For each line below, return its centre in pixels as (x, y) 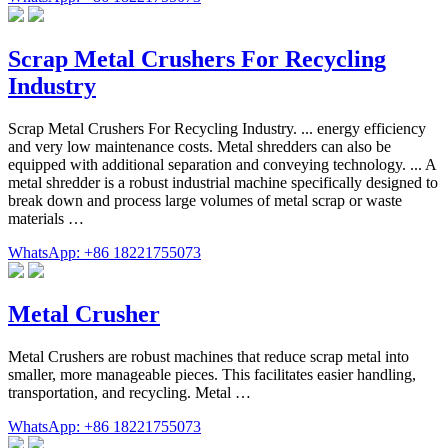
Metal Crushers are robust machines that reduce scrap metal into (208, 357)
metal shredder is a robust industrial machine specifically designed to (223, 182)
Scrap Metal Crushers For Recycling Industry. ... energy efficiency (217, 128)
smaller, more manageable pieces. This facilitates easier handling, (212, 375)
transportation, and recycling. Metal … (129, 393)
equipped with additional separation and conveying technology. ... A (222, 164)
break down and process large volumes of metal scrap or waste (205, 200)
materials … (46, 218)
